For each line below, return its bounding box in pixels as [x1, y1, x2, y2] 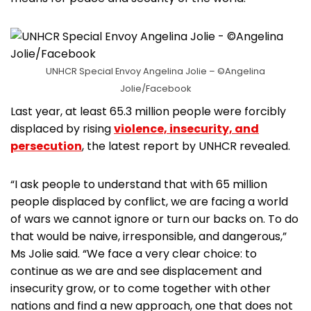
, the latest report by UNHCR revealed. [82, 138, 290, 155]
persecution [10, 138, 82, 155]
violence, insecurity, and [114, 121, 259, 137]
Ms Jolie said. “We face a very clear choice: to [10, 246, 257, 262]
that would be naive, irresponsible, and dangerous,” [10, 228, 287, 245]
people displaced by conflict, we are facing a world [10, 194, 288, 210]
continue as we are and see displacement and [10, 263, 262, 280]
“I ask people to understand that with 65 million [10, 176, 267, 193]
